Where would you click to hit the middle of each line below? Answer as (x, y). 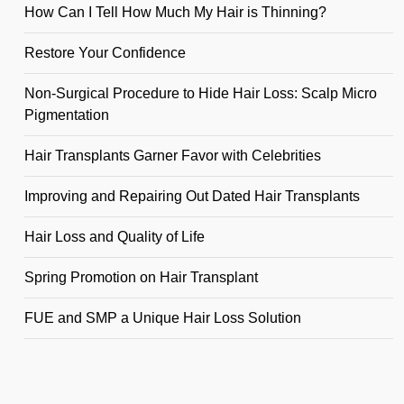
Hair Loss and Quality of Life (115, 237)
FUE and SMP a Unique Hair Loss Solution (163, 318)
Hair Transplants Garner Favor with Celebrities (173, 156)
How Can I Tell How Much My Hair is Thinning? (175, 13)
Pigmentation (67, 115)
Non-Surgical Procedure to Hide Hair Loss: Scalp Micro (201, 94)
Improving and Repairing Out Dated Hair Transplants (192, 197)
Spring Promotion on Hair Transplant (141, 278)
